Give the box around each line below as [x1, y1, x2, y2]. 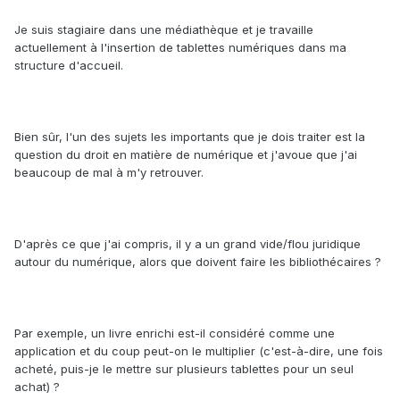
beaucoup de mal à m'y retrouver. [14, 165, 204, 180]
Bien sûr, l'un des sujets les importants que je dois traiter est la [14, 129, 365, 145]
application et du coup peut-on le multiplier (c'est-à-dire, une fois [14, 344, 383, 359]
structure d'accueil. [14, 58, 123, 73]
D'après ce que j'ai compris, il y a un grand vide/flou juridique [14, 237, 361, 252]
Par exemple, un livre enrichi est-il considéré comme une [14, 326, 335, 341]
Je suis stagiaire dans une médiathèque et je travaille [14, 22, 313, 37]
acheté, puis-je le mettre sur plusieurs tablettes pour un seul [14, 362, 354, 377]
